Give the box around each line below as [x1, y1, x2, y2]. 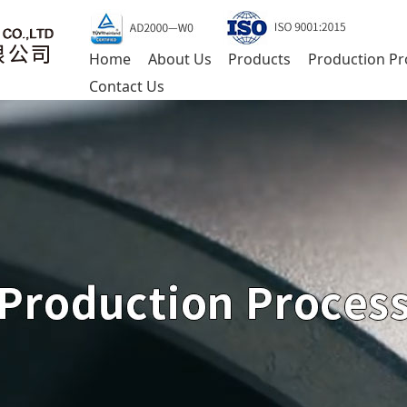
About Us [147, 49, 212, 69]
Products [228, 49, 291, 69]
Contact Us [89, 76, 164, 96]
